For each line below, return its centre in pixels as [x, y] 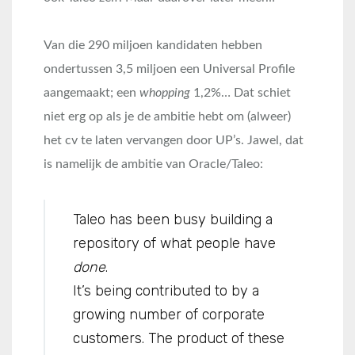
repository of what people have [174, 243]
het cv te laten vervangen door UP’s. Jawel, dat [174, 140]
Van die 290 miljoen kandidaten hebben [153, 45]
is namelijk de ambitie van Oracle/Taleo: [153, 164]
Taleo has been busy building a [173, 219]
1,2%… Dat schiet [240, 92]
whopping [165, 92]
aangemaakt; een [92, 92]
